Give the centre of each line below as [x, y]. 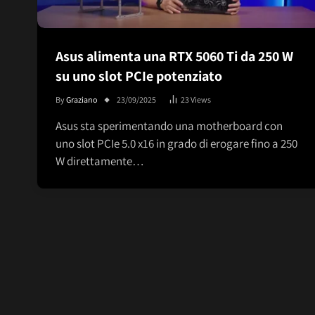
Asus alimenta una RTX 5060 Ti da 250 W [174, 57]
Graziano [82, 100]
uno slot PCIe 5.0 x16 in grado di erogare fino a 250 [176, 144]
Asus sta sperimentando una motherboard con [169, 126]
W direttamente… [100, 161]
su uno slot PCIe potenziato [139, 76]
